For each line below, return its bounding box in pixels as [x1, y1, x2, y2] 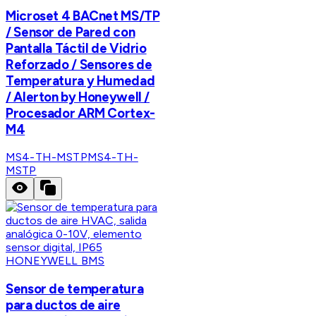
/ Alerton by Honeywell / [6, 88, 150, 105]
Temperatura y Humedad [6, 72, 155, 89]
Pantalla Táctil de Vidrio [6, 39, 147, 56]
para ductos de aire [6, 296, 121, 313]
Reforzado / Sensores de [6, 56, 152, 73]
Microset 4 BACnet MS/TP [6, 7, 160, 24]
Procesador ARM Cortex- [6, 104, 155, 121]
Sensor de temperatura [6, 280, 144, 297]
